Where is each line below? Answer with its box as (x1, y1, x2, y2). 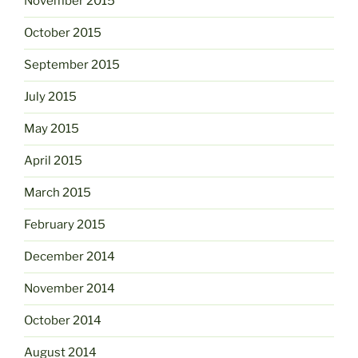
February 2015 (24, 217, 105, 233)
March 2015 (24, 185, 91, 201)
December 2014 (24, 249, 115, 265)
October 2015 (24, 26, 101, 41)
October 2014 (24, 313, 101, 328)
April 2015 (24, 153, 82, 169)
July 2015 (24, 89, 77, 105)
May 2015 (24, 121, 79, 137)
